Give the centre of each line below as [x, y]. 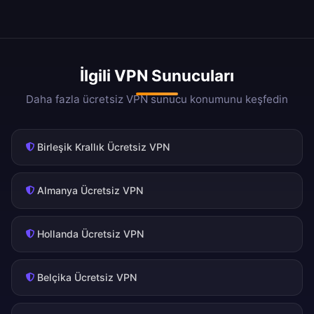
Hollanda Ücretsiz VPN [91, 234]
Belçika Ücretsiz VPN [87, 278]
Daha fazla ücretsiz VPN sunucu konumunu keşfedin [157, 100]
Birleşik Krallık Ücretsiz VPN [104, 147]
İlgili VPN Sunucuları [157, 76]
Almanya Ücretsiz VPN [90, 191]
